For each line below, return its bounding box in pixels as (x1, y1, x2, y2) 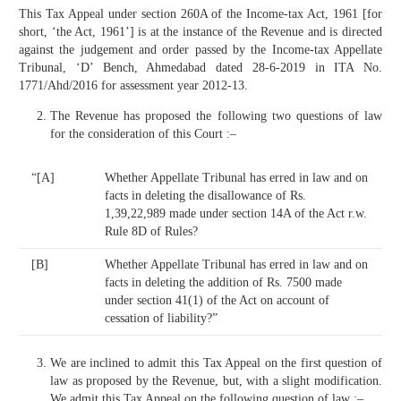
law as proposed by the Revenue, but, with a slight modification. (50, 374, 382, 388)
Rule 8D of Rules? (105, 225, 198, 239)
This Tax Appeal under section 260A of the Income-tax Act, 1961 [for (19, 7, 382, 21)
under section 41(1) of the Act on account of (105, 294, 329, 308)
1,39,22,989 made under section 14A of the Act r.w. (105, 207, 367, 221)
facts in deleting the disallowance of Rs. (105, 189, 306, 203)
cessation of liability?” (105, 311, 218, 326)
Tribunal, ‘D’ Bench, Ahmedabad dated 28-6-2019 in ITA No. (19, 61, 382, 75)
